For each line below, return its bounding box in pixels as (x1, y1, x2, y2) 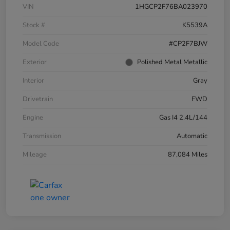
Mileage (23, 150, 47, 160)
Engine (23, 113, 43, 123)
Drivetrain (23, 94, 53, 104)
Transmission (23, 131, 61, 141)
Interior (23, 76, 44, 86)
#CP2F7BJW (169, 39, 207, 49)
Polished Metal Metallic (137, 57, 207, 67)
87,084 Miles (168, 150, 207, 160)
